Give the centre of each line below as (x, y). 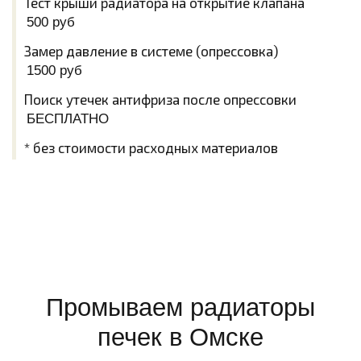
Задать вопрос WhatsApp (180, 205)
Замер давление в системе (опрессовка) (151, 51)
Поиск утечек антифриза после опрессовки (160, 99)
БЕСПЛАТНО (68, 119)
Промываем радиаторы (180, 307)
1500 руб (54, 71)
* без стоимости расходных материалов (151, 147)
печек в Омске (180, 337)
